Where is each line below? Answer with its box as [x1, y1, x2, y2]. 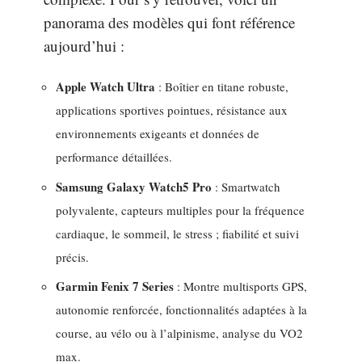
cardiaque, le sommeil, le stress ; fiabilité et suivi [56, 225, 299, 242]
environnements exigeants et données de [56, 125, 259, 141]
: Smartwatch [212, 178, 280, 195]
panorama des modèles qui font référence [44, 11, 295, 32]
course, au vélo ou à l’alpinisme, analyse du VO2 [56, 325, 303, 341]
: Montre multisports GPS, [174, 278, 307, 294]
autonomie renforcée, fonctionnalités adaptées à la [56, 301, 307, 318]
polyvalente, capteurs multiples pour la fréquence [56, 201, 305, 218]
